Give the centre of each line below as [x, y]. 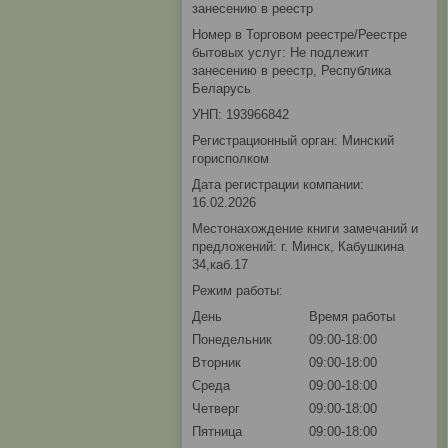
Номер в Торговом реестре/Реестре [299, 35]
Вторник [216, 363]
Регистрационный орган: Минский [293, 141]
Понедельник [232, 340]
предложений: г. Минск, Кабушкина [298, 247]
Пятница [217, 432]
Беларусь [221, 89]
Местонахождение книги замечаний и [305, 229]
